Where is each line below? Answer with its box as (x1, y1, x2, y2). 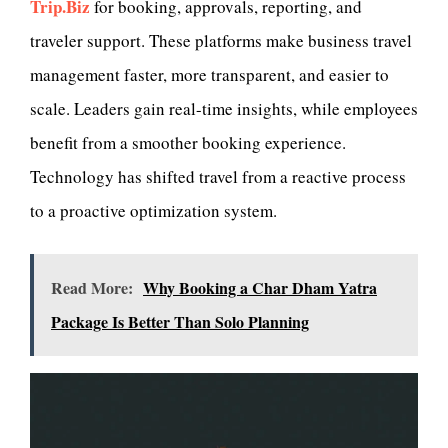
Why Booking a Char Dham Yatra (143, 275, 377, 299)
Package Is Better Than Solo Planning (51, 309, 309, 333)
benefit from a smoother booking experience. (30, 131, 346, 154)
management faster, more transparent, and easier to (30, 63, 389, 86)
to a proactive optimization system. (30, 199, 277, 222)
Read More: (51, 275, 133, 299)
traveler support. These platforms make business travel (30, 29, 412, 52)
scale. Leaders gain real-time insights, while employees (30, 97, 418, 120)
